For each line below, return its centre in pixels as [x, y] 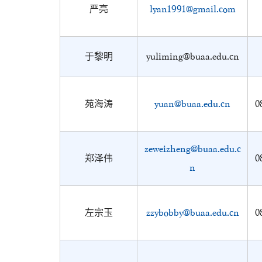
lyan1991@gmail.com [192, 9]
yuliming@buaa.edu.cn [192, 56]
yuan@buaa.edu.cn [192, 104]
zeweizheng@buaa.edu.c [192, 149]
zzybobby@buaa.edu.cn [192, 213]
